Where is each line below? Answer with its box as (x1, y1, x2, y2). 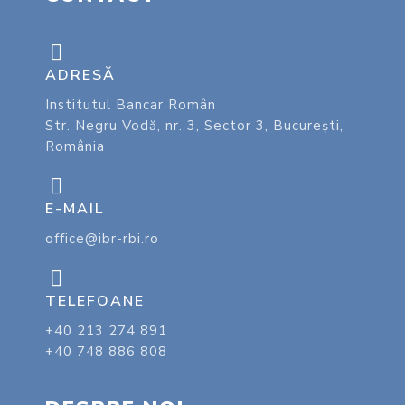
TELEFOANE (45, 290, 145, 311)
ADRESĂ (45, 64, 116, 85)
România (45, 137, 105, 155)
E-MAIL (45, 198, 104, 219)
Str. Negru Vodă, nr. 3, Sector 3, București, (45, 116, 344, 135)
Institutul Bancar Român (45, 95, 216, 114)
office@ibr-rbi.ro (45, 229, 159, 248)
